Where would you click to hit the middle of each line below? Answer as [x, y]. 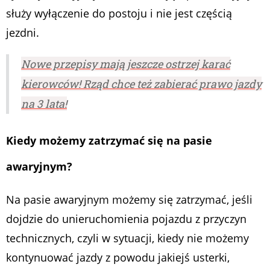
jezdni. [23, 33]
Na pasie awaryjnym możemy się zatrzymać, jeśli [129, 200]
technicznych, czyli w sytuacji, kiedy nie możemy [127, 238]
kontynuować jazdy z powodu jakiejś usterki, [118, 258]
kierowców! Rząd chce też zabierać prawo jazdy [141, 84]
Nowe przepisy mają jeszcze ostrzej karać [126, 64]
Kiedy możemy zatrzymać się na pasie [109, 141]
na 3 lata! [44, 104]
